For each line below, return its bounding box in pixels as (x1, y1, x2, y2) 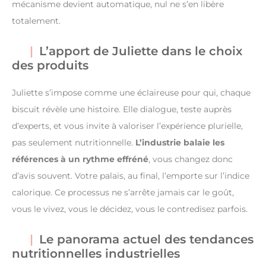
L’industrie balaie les (135, 137, 224, 148)
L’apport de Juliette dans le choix (39, 43, 242, 58)
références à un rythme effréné (12, 153, 148, 164)
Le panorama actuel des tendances (39, 232, 254, 246)
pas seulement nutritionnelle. (12, 137, 135, 148)
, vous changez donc (148, 153, 233, 164)
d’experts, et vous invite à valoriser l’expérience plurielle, (12, 120, 243, 131)
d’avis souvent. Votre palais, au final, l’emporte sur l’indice (12, 170, 249, 181)
